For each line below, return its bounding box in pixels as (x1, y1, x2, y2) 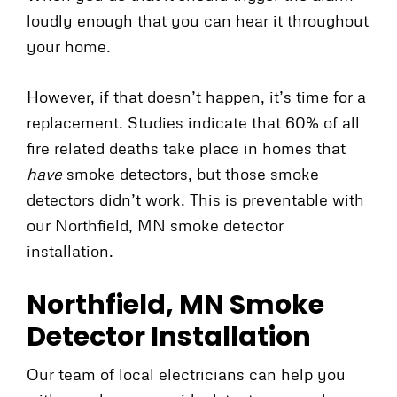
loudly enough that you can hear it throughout (27, 10, 369, 30)
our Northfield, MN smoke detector (27, 214, 284, 235)
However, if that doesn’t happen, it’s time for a (27, 86, 366, 106)
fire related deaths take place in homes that (27, 137, 346, 158)
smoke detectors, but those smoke (62, 163, 319, 183)
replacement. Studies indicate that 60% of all (27, 112, 360, 132)
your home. (27, 35, 111, 56)
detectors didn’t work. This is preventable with (27, 189, 364, 209)
